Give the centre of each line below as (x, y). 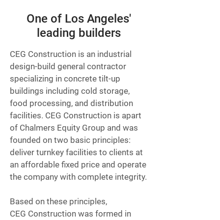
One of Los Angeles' (79, 19)
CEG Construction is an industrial (71, 54)
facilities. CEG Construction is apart (76, 115)
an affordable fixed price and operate (78, 165)
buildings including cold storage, (70, 91)
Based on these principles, (58, 201)
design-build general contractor (68, 66)
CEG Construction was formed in (70, 214)
